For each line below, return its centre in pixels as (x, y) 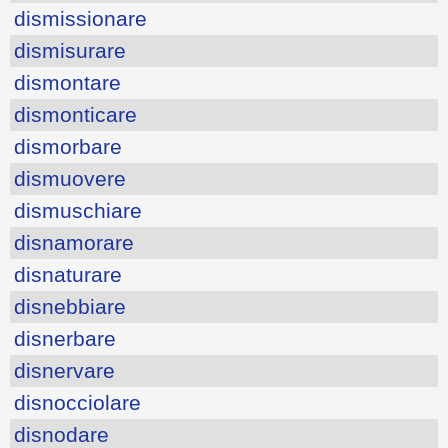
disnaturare (68, 274)
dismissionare (80, 18)
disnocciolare (77, 402)
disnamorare (74, 242)
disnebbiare (70, 306)
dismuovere (70, 178)
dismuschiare (78, 210)
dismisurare (70, 50)
